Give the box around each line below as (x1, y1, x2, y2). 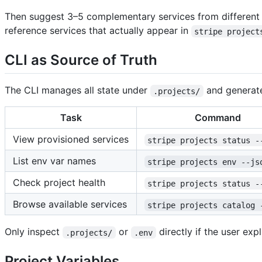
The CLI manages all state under (5, 84, 150, 96)
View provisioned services (13, 133, 129, 146)
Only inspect (5, 226, 63, 238)
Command (195, 112, 241, 124)
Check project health (13, 177, 105, 189)
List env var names (13, 155, 96, 167)
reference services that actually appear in (5, 25, 191, 37)
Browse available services (13, 198, 127, 211)
